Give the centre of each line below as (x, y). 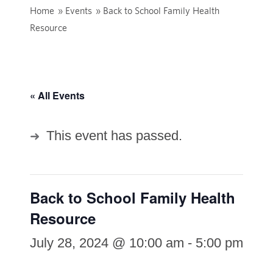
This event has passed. (114, 136)
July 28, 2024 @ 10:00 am (107, 243)
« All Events (57, 96)
